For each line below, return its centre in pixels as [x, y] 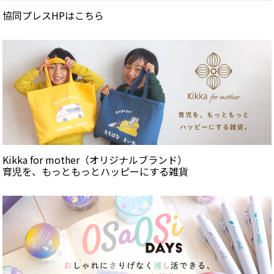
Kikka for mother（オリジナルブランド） [95, 160]
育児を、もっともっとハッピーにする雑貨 [95, 172]
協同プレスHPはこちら [53, 16]
